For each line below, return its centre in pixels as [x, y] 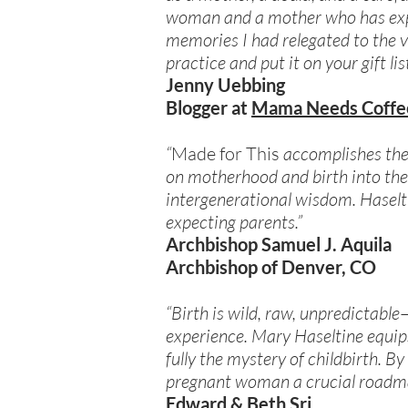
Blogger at [209, 108]
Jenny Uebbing [225, 85]
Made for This [227, 154]
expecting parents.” [234, 222]
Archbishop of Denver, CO [271, 267]
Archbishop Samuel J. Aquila [279, 245]
